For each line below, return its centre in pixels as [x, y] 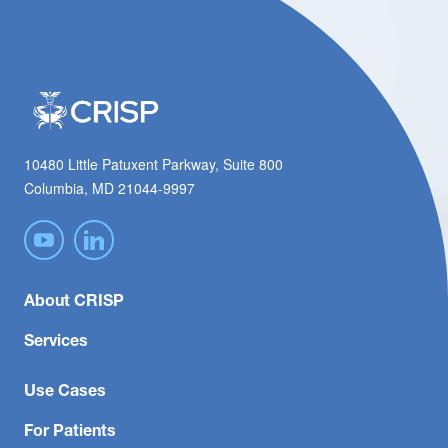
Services [56, 340]
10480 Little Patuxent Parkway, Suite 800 [154, 164]
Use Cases [65, 390]
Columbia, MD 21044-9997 [110, 188]
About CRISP [74, 300]
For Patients [70, 430]
